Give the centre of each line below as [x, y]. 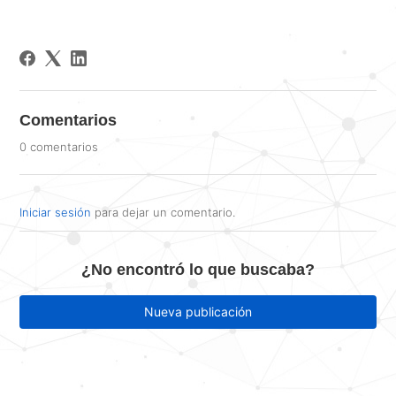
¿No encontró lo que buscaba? [198, 270]
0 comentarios [59, 147]
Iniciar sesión [56, 212]
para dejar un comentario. [164, 212]
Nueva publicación [198, 311]
